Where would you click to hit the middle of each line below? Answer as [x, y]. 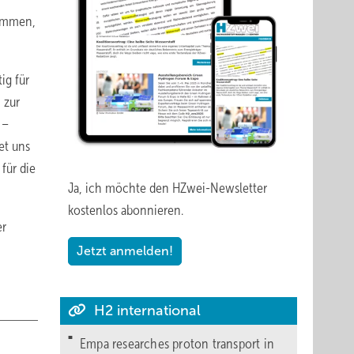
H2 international [145, 311]
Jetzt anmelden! [125, 251]
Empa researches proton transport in [177, 344]
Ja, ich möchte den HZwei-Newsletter [168, 188]
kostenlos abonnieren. [126, 210]
